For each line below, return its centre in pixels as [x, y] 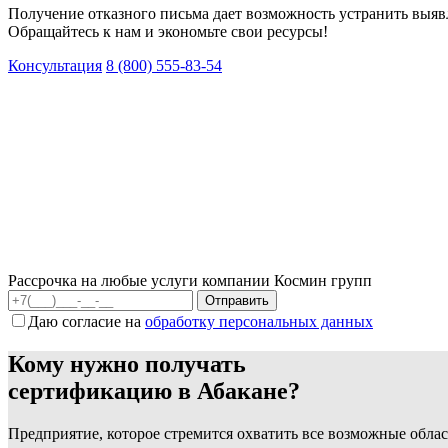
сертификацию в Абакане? [154, 390]
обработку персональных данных [259, 321]
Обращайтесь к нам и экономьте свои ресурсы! [168, 31]
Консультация [55, 65]
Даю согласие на [86, 321]
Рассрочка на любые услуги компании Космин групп [190, 280]
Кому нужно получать [127, 363]
